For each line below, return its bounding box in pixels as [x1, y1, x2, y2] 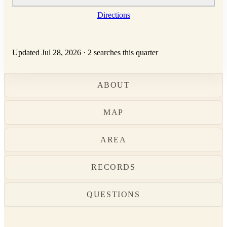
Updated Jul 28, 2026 [12, 48, 81, 57]
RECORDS [91, 163, 136, 172]
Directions [97, 11, 130, 20]
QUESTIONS [87, 190, 140, 199]
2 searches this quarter [88, 48, 158, 57]
